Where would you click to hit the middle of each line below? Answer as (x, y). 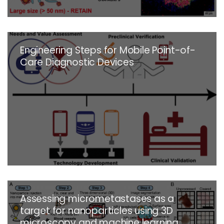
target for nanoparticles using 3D (96, 211)
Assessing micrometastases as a (97, 199)
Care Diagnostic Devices (77, 62)
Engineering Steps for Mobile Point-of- (108, 50)
